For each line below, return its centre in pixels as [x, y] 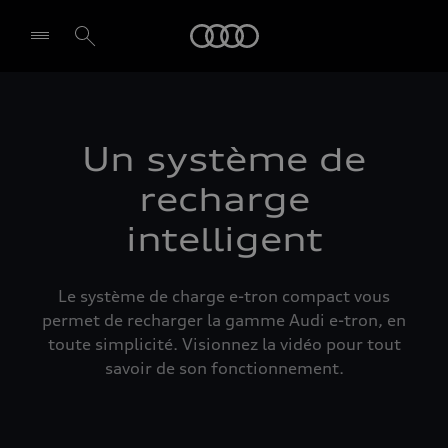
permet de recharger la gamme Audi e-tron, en [224, 320]
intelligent [224, 239]
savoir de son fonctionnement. [224, 368]
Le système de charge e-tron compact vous [224, 296]
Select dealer [114, 126]
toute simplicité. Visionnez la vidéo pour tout [224, 344]
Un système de [224, 159]
